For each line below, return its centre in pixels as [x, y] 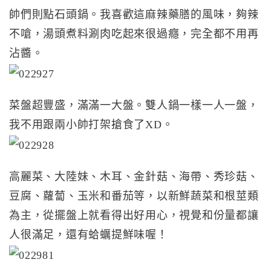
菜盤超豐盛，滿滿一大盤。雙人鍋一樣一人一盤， [134, 105]
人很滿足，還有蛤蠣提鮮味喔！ [89, 234]
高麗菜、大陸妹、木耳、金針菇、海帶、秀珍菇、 [134, 176]
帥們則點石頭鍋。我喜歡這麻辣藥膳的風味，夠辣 [134, 14]
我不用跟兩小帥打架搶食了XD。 [91, 124]
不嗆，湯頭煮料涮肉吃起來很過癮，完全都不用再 [134, 34]
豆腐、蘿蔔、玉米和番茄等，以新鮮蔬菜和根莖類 [134, 196]
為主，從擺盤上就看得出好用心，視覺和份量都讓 [134, 215]
